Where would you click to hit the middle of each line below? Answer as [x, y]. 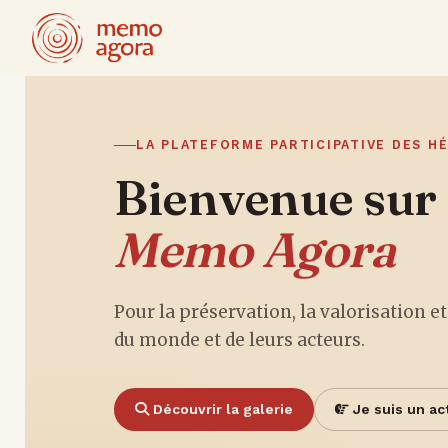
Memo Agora [254, 249]
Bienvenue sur [275, 197]
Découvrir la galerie [220, 409]
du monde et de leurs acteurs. [239, 340]
